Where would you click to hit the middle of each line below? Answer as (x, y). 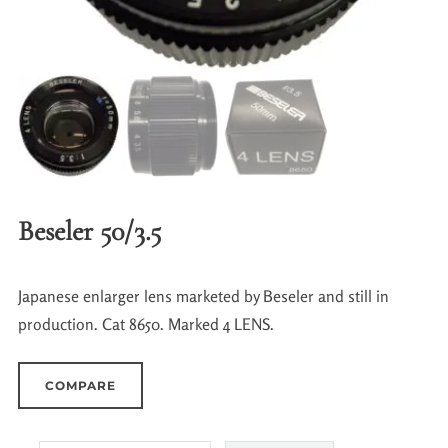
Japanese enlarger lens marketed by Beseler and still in (203, 295)
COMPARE (80, 385)
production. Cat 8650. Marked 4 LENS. (145, 323)
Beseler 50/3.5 (89, 230)
